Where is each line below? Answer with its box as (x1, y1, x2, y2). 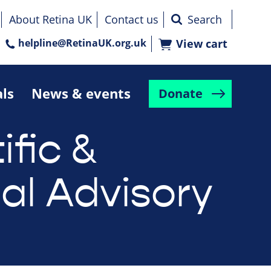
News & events (31, 83, 131, 103)
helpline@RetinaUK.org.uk (18, 36, 146, 50)
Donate (158, 85, 203, 102)
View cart (176, 36, 227, 52)
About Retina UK (9, 12, 92, 27)
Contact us (105, 12, 158, 27)
